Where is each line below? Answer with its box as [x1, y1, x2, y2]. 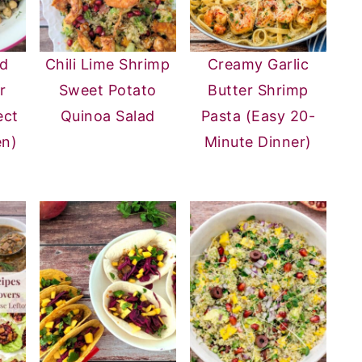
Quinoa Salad [60, 107, 155, 124]
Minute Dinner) [204, 133, 312, 150]
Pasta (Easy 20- [200, 107, 316, 124]
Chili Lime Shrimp [44, 55, 170, 73]
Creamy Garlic [207, 55, 309, 73]
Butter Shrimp [208, 81, 309, 99]
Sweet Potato [58, 81, 157, 99]
